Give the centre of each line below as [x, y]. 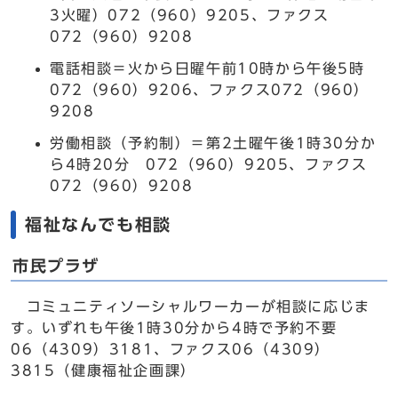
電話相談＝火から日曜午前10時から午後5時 [215, 68]
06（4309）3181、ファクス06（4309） [171, 349]
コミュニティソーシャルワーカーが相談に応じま [191, 306]
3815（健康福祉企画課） [103, 370]
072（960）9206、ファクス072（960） [210, 90]
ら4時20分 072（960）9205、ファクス [209, 164]
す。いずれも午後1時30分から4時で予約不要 [182, 328]
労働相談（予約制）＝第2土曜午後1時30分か [213, 143]
